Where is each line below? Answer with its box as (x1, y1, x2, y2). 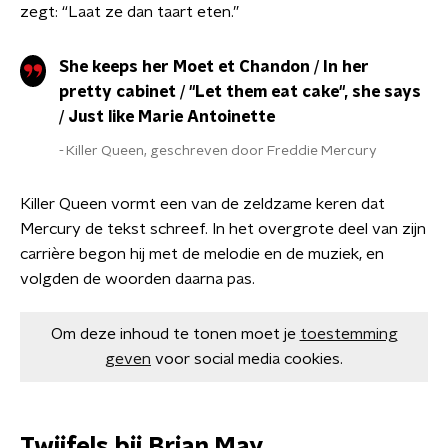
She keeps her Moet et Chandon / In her (59, 59, 369, 75)
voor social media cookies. (155, 351, 343, 367)
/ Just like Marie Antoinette (59, 109, 275, 125)
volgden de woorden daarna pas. (20, 271, 255, 287)
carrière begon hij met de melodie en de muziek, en (20, 246, 384, 262)
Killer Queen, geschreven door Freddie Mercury (66, 144, 377, 158)
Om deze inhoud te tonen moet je (50, 326, 296, 342)
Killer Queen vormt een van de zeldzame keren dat (20, 196, 385, 212)
